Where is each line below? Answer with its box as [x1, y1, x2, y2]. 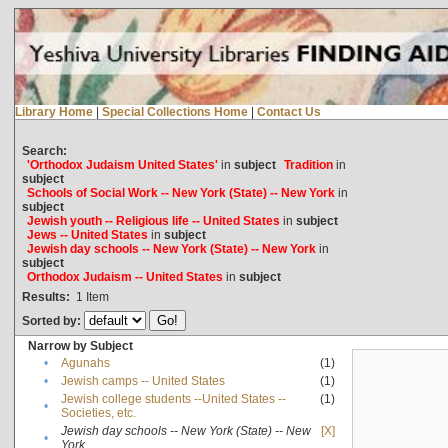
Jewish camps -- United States [60, 373, 225, 388]
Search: [21, 143, 67, 158]
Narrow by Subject [27, 338, 133, 353]
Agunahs [60, 355, 110, 370]
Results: [21, 289, 70, 304]
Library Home [14, 104, 93, 119]
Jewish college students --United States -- [60, 391, 286, 406]
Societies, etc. [60, 405, 136, 420]
